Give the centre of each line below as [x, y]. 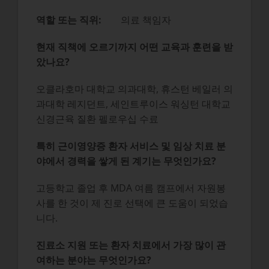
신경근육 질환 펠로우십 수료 [97, 119]
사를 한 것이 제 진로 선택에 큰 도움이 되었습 [132, 203]
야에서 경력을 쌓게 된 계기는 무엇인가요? [126, 161]
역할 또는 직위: [78, 20]
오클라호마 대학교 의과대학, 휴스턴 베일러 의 [134, 89]
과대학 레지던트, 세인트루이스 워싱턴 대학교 [133, 104]
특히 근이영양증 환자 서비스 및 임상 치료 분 [131, 146]
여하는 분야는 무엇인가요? [93, 260]
